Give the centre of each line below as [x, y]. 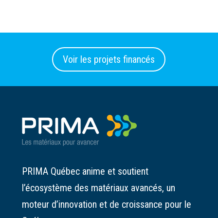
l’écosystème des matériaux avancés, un [98, 188]
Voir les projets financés [109, 59]
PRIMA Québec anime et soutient [85, 171]
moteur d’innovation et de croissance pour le [106, 204]
